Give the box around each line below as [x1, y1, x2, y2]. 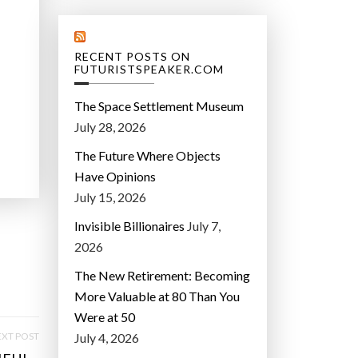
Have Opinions [74, 169, 156, 185]
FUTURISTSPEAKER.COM [74, 62, 224, 77]
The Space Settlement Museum [74, 98, 244, 114]
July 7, [187, 218, 221, 234]
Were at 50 [74, 309, 135, 325]
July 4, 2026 [74, 330, 139, 346]
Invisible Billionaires [74, 218, 185, 234]
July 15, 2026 [74, 189, 146, 205]
